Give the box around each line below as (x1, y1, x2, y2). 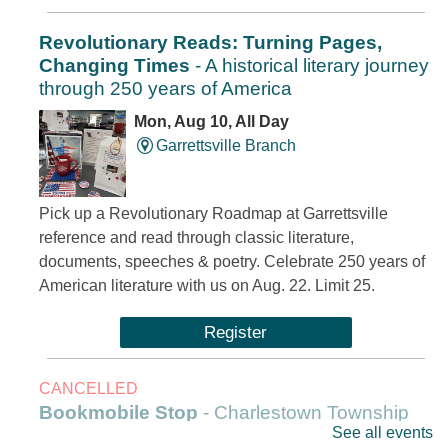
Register (204, 321, 268, 342)
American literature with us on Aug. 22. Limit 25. (39, 276, 375, 294)
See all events (332, 424, 433, 442)
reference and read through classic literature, (39, 228, 354, 246)
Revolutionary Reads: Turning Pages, (39, 32, 382, 54)
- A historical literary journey (190, 55, 429, 77)
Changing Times (39, 55, 190, 77)
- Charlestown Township (198, 401, 409, 423)
